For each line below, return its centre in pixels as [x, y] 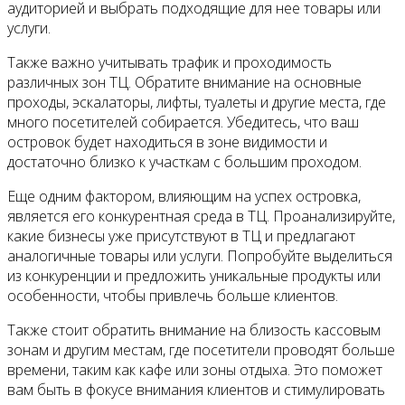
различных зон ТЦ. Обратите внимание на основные [184, 83]
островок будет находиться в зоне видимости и [167, 142]
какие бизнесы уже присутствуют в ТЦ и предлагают [181, 236]
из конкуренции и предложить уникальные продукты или [194, 276]
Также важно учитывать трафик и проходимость [170, 63]
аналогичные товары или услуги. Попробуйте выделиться [200, 256]
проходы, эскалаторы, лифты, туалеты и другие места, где [197, 103]
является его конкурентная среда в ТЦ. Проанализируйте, [201, 217]
